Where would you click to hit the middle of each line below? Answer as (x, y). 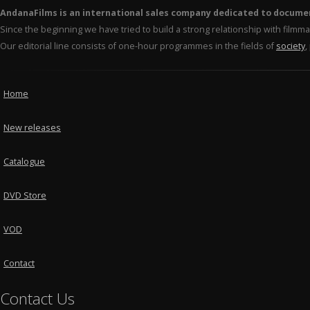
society (291, 46)
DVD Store (25, 195)
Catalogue (24, 162)
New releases (32, 128)
